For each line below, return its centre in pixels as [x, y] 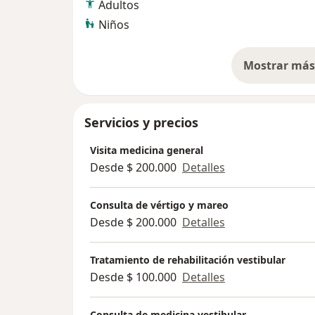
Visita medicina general [147, 150]
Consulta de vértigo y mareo [159, 205]
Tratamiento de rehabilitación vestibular [188, 260]
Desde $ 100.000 [133, 277]
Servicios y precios [141, 123]
